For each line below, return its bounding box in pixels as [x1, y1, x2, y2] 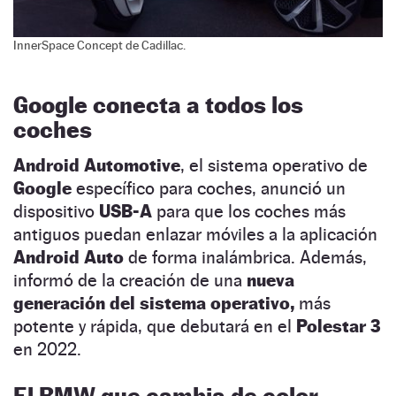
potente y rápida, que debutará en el [13, 315, 296, 337]
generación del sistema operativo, [13, 292, 294, 314]
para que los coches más [156, 200, 346, 222]
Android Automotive [13, 154, 180, 176]
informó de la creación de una [13, 269, 247, 291]
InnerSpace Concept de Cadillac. [13, 37, 186, 52]
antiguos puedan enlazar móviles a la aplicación [13, 223, 377, 245]
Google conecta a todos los [13, 90, 303, 118]
